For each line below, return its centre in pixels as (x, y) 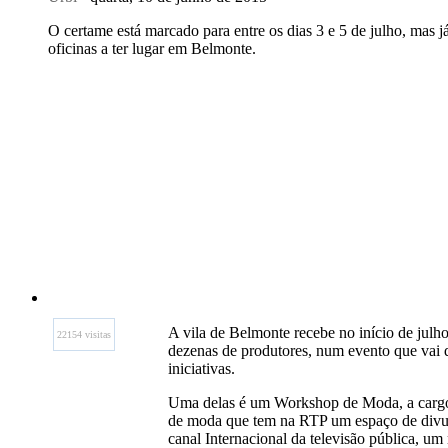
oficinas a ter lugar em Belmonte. (152, 48)
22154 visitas (84, 334)
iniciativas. (201, 368)
